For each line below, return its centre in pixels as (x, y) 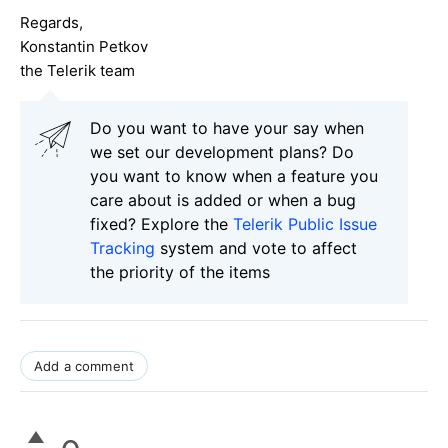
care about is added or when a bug (223, 200)
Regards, (51, 23)
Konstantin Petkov (84, 47)
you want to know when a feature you (234, 176)
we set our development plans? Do (222, 152)
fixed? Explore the (161, 224)
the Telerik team (77, 71)
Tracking (122, 248)
